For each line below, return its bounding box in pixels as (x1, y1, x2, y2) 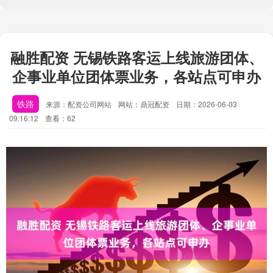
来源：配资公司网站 (46, 99, 113, 109)
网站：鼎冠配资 (118, 99, 169, 109)
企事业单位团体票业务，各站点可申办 (12, 66, 261, 87)
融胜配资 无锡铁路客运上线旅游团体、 (10, 47, 263, 68)
